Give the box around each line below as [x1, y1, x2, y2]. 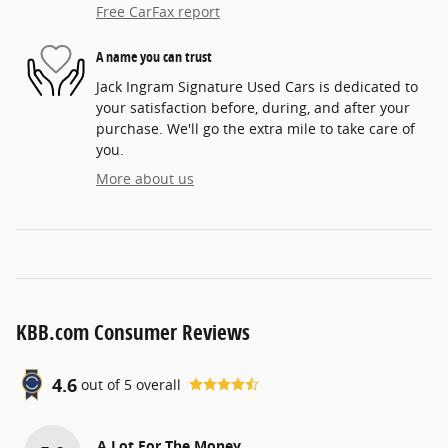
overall [132, 375, 181, 395]
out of [81, 375, 124, 395]
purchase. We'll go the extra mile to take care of [96, 118, 415, 138]
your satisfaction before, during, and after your [96, 97, 410, 117]
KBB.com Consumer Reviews [16, 317, 250, 346]
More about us [96, 168, 194, 188]
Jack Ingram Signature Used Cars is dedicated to [96, 76, 418, 96]
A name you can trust [96, 47, 212, 67]
